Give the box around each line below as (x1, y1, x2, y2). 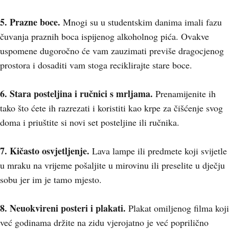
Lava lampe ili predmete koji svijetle (89, 145, 227, 157)
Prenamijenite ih (153, 87, 216, 100)
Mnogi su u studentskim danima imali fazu (63, 16, 222, 28)
